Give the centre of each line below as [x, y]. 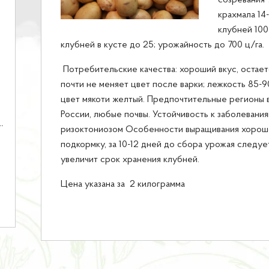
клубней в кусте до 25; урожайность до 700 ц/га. [162, 45]
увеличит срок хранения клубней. [130, 160]
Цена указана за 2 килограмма [123, 184]
